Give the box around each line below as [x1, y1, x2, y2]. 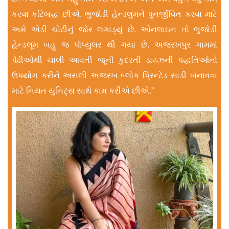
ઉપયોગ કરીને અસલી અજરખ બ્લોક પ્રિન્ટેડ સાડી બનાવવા [12, 71, 217, 80]
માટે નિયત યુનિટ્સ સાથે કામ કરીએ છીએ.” [12, 86, 154, 95]
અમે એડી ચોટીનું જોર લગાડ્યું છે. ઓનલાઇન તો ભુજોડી [12, 25, 217, 34]
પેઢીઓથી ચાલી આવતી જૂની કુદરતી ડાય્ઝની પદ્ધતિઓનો [12, 55, 217, 64]
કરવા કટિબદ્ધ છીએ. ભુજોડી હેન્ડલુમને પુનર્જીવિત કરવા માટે [12, 9, 217, 18]
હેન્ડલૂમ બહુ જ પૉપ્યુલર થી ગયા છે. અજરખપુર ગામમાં [12, 40, 217, 49]
